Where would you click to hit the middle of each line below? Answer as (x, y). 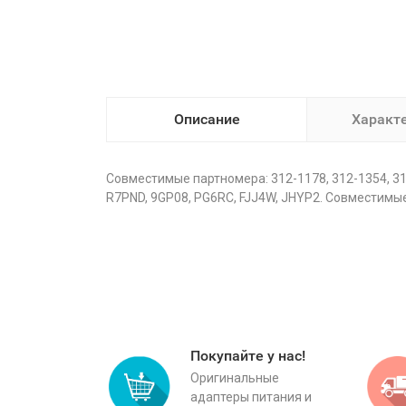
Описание (207, 119)
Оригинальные (235, 378)
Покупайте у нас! (248, 356)
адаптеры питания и (251, 397)
